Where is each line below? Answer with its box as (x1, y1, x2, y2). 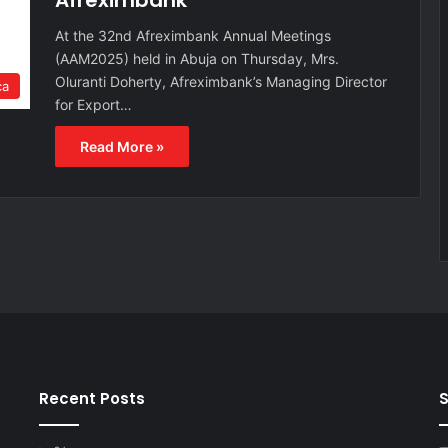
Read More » (80, 138, 164, 155)
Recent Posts (38, 388, 145, 410)
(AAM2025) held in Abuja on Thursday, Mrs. (55, 50, 339, 67)
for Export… (55, 96, 132, 113)
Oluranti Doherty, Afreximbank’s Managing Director (55, 73, 387, 90)
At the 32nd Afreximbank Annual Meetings (55, 27, 331, 44)
